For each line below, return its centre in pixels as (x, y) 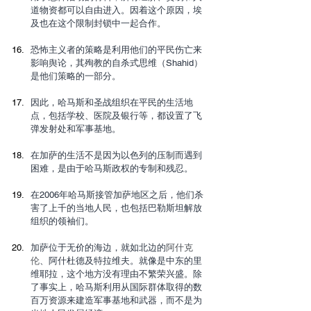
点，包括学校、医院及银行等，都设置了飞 (116, 115)
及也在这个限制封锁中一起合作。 (98, 23)
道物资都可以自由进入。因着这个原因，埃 (116, 10)
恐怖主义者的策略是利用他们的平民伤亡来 (116, 49)
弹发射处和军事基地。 (76, 128)
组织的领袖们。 (62, 221)
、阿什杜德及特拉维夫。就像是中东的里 (121, 260)
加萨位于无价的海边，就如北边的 (98, 247)
